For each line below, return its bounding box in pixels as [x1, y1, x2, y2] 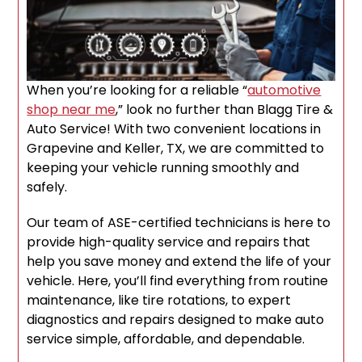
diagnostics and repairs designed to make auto [27, 310, 325, 330]
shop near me [27, 100, 116, 120]
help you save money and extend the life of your [27, 252, 332, 271]
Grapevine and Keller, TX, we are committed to [27, 139, 325, 158]
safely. [27, 178, 68, 197]
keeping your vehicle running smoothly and [27, 158, 300, 178]
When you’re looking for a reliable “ [27, 81, 248, 100]
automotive [247, 81, 322, 100]
